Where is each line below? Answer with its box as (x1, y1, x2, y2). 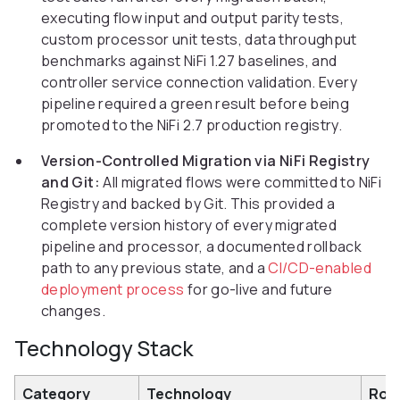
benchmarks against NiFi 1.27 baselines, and (41, 51, 337, 71)
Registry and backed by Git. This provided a (41, 194, 336, 214)
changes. (41, 301, 105, 321)
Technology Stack (14, 334, 193, 363)
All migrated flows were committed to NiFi (99, 172, 382, 193)
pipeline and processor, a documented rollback (41, 237, 362, 257)
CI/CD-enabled (268, 258, 371, 279)
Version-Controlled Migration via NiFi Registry (41, 151, 371, 171)
